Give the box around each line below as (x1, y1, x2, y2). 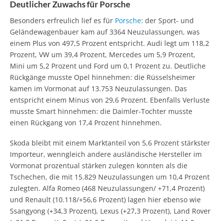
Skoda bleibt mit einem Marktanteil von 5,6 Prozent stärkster (10, 138, 210, 147)
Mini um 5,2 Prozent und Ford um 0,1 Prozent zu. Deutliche (10, 61, 206, 71)
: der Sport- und (141, 15, 194, 25)
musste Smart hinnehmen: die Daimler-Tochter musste (10, 106, 192, 116)
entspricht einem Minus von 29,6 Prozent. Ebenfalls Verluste (10, 95, 210, 105)
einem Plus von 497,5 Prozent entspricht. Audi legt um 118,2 (10, 38, 209, 48)
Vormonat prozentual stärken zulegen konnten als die (10, 160, 187, 170)
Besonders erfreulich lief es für (10, 15, 115, 25)
